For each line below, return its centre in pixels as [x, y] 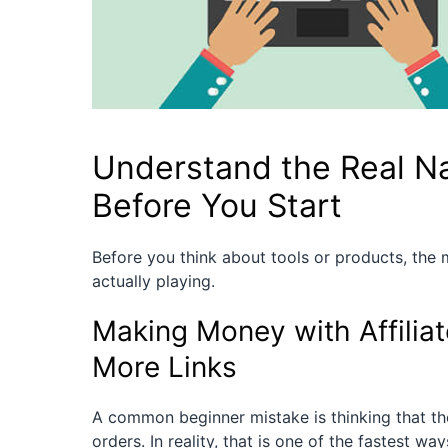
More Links [164, 367]
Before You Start [217, 206]
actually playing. [153, 281]
